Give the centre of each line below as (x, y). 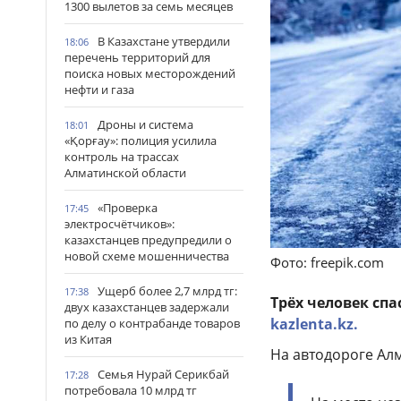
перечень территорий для (137, 57)
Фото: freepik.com (327, 262)
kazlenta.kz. (314, 324)
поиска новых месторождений (150, 73)
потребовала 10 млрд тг (131, 390)
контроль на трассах (122, 157)
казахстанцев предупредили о (148, 240)
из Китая (88, 339)
